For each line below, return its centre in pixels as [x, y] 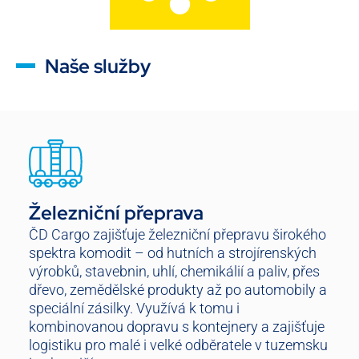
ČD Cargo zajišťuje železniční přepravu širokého [177, 234]
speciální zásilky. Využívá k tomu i [134, 308]
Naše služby [98, 66]
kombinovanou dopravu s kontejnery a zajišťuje [177, 326]
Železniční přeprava [116, 212]
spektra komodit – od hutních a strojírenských [173, 252]
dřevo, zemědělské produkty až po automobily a [178, 289]
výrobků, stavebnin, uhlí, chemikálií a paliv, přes [174, 271]
